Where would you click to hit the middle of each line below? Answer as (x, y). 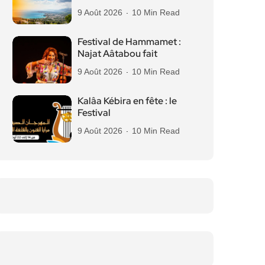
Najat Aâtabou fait (117, 54)
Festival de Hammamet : (129, 42)
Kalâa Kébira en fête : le (127, 101)
